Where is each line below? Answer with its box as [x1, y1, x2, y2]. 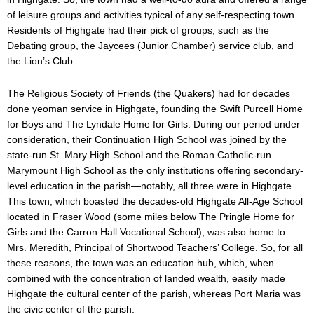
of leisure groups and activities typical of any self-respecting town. [7, 8, 297, 20]
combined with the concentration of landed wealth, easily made [7, 273, 285, 285]
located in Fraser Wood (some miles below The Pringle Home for [7, 211, 294, 223]
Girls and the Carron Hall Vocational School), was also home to [7, 226, 285, 238]
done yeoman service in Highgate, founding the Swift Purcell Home [7, 103, 303, 115]
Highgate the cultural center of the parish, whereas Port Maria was [7, 288, 301, 300]
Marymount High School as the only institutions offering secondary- [7, 165, 303, 177]
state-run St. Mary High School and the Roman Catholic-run [7, 149, 271, 161]
